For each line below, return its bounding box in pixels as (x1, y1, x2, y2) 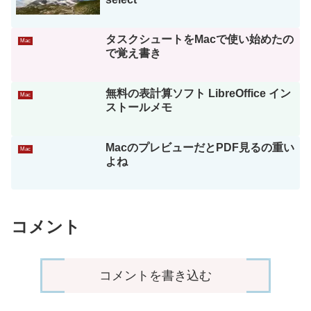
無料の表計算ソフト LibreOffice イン (105, 87, 291, 100)
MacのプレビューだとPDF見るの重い (105, 141, 294, 153)
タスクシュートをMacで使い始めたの (105, 33, 294, 46)
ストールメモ (105, 101, 172, 114)
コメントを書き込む (99, 269, 212, 283)
